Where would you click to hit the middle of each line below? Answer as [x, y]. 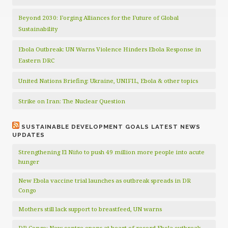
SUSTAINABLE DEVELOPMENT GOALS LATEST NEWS [111, 127]
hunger [29, 162]
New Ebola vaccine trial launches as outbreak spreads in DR [105, 180]
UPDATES [28, 135]
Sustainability [39, 29]
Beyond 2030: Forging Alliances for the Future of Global [98, 18]
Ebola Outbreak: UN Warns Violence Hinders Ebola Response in [110, 49]
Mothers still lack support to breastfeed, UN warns [90, 209]
